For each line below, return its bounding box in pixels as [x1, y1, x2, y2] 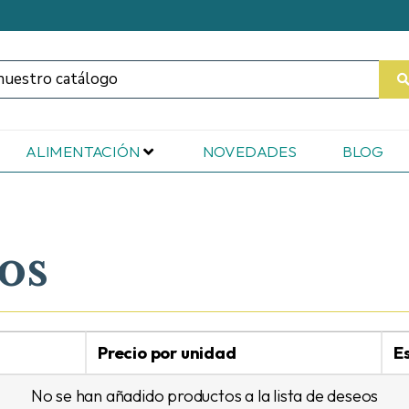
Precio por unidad [98, 342, 236, 364]
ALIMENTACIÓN [25, 142, 141, 162]
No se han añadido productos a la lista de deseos [30, 385, 379, 407]
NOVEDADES [202, 142, 297, 162]
